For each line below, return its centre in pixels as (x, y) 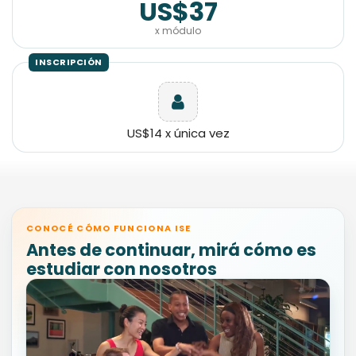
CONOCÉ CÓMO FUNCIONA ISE (109, 228)
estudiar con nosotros (122, 269)
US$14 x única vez (178, 133)
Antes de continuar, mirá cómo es (171, 250)
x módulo (178, 30)
